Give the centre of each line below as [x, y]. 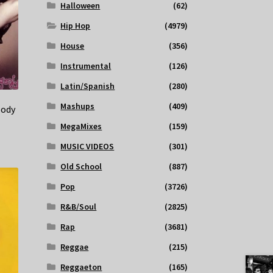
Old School [81, 167]
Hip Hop [76, 26]
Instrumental [86, 66]
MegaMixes [81, 126]
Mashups [78, 106]
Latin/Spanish [88, 86]
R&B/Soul [79, 207]
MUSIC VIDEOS [87, 147]
